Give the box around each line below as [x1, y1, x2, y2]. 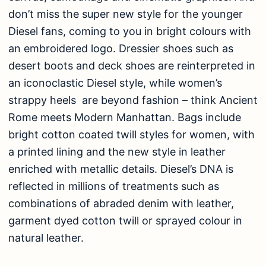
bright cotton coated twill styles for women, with [8, 128, 255, 141]
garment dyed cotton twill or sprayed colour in [8, 214, 242, 227]
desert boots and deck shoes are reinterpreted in [8, 59, 255, 72]
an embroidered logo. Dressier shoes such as [8, 42, 233, 55]
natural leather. [8, 232, 84, 245]
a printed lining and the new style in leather [8, 145, 226, 159]
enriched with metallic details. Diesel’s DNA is [8, 163, 233, 176]
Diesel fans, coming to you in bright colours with [8, 25, 251, 38]
